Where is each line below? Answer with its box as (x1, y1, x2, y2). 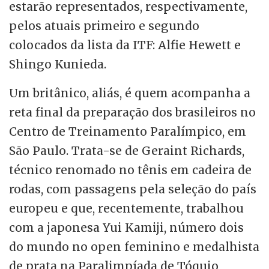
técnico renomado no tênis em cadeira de (9, 163, 252, 178)
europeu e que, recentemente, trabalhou (9, 201, 244, 216)
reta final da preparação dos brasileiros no (9, 105, 256, 120)
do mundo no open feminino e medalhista (9, 240, 259, 255)
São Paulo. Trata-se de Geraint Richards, (9, 144, 244, 159)
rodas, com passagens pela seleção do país (9, 182, 256, 197)
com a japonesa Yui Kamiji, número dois (9, 220, 244, 235)
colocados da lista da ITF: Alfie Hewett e (9, 38, 241, 53)
